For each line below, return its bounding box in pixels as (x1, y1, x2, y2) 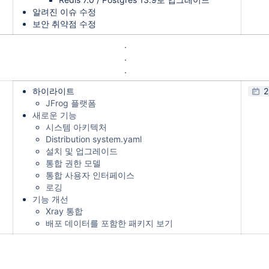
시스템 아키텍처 (46, 122, 107, 132)
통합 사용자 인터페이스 (46, 170, 134, 180)
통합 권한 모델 (46, 158, 101, 168)
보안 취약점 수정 (32, 19, 96, 29)
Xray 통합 (46, 206, 83, 216)
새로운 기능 (32, 110, 77, 120)
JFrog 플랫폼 (46, 98, 96, 108)
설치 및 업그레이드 (46, 146, 118, 156)
